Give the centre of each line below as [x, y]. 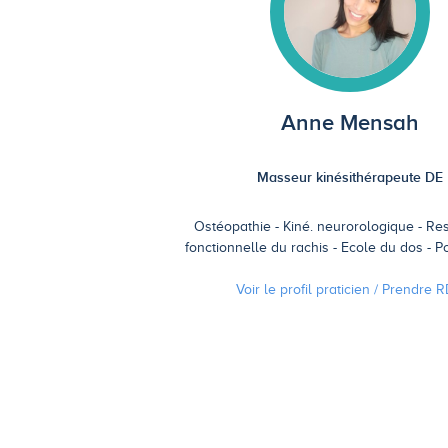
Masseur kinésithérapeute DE [349, 177]
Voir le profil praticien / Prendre [335, 290]
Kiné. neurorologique [348, 227]
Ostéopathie [232, 227]
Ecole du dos [382, 248]
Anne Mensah [349, 123]
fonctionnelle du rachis [257, 248]
